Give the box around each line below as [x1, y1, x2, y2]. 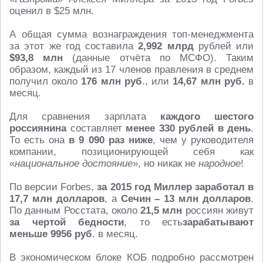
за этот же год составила [9, 41, 139, 52]
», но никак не [133, 158, 198, 169]
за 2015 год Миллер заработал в [97, 181, 254, 193]
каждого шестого [160, 111, 254, 122]
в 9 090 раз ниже [69, 134, 153, 146]
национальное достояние [15, 158, 133, 169]
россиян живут [185, 205, 254, 216]
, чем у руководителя [152, 134, 254, 146]
